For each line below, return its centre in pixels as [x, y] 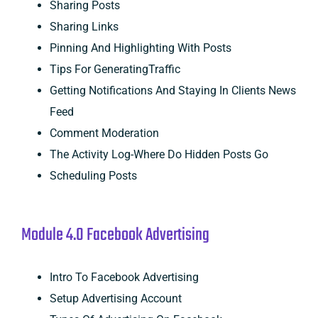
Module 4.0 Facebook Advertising [115, 235]
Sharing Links [84, 26]
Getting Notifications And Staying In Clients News [172, 90]
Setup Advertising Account [115, 298]
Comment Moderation [104, 133]
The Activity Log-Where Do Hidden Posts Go [159, 154]
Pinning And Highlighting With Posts [140, 48]
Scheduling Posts [93, 175]
